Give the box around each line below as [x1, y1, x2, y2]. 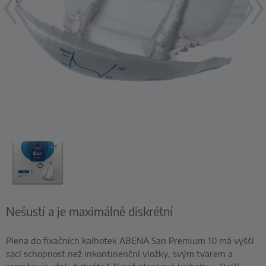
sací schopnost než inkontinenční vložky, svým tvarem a [6, 248, 233, 259]
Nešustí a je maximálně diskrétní [6, 204, 173, 219]
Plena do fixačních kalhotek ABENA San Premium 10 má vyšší [6, 235, 254, 246]
